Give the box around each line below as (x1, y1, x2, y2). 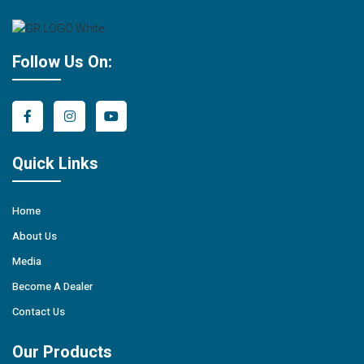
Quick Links (12, 152, 98, 176)
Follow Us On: (12, 50, 112, 74)
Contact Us (12, 304, 65, 320)
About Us (12, 228, 57, 245)
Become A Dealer (12, 279, 93, 295)
